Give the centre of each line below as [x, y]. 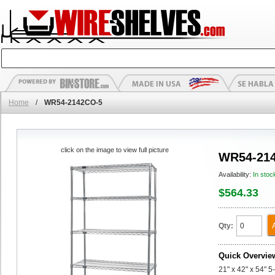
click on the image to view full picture [114, 150]
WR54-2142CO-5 [73, 103]
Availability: [236, 174]
